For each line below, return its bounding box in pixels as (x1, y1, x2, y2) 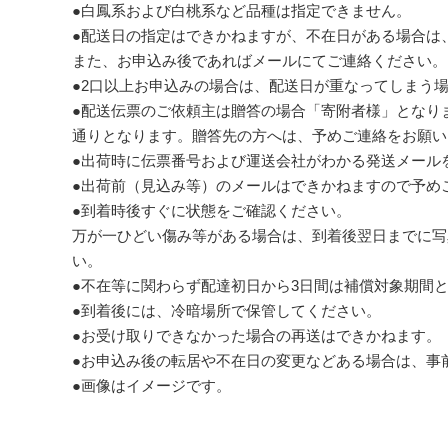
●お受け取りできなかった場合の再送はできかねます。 (72, 326, 441, 344)
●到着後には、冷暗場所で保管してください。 (72, 301, 381, 319)
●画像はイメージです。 (72, 376, 231, 394)
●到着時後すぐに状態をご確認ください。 (72, 201, 351, 219)
